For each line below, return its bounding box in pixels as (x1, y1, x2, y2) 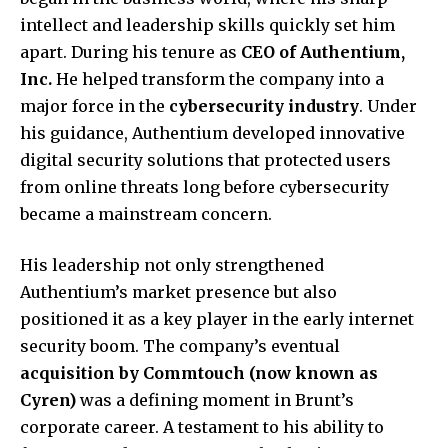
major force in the (20, 96, 169, 117)
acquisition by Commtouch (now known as (20, 363, 378, 384)
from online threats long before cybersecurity (20, 177, 389, 198)
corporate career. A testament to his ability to (20, 417, 384, 438)
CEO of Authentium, (241, 42, 405, 63)
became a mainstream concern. (20, 204, 272, 225)
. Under (359, 96, 417, 117)
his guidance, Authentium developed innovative (20, 123, 405, 144)
